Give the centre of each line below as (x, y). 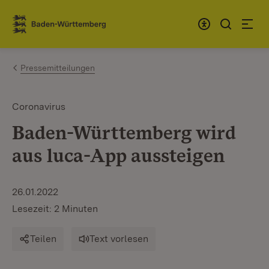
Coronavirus (39, 107)
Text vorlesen (119, 239)
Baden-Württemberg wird (124, 132)
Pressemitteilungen (58, 68)
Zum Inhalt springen (79, 19)
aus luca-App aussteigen (118, 155)
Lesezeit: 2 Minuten (55, 209)
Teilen (43, 239)
